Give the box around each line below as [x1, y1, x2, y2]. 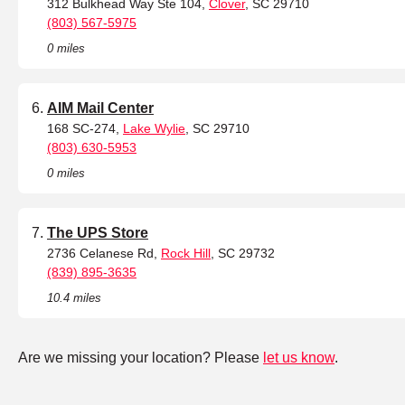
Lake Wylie [123, 121, 185, 137]
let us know [263, 350, 334, 366]
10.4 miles [47, 291, 101, 306]
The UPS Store [47, 225, 148, 241]
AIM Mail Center [47, 100, 154, 117]
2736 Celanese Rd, [47, 246, 161, 261]
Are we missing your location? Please [18, 350, 263, 366]
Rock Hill [161, 246, 211, 261]
